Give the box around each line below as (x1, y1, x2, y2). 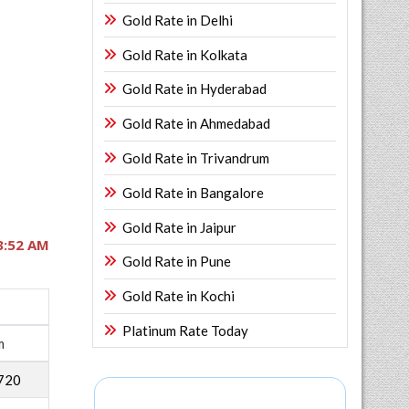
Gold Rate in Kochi (122, 288, 235, 305)
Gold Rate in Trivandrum (122, 150, 269, 167)
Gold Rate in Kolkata (122, 46, 247, 63)
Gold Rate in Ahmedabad (122, 115, 270, 132)
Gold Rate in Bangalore (122, 184, 264, 201)
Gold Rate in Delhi (122, 11, 233, 28)
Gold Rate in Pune (122, 253, 231, 270)
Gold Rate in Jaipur (122, 218, 236, 236)
